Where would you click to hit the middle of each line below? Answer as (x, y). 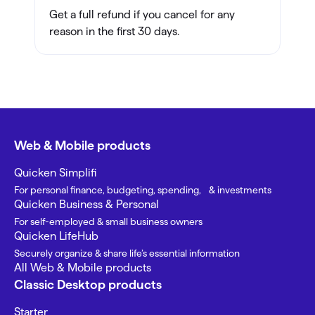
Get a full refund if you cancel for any (142, 15)
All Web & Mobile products (83, 268)
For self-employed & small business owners (108, 222)
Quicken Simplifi (55, 173)
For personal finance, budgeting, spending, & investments (143, 190)
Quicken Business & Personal (86, 205)
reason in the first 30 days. (114, 32)
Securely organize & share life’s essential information (127, 253)
